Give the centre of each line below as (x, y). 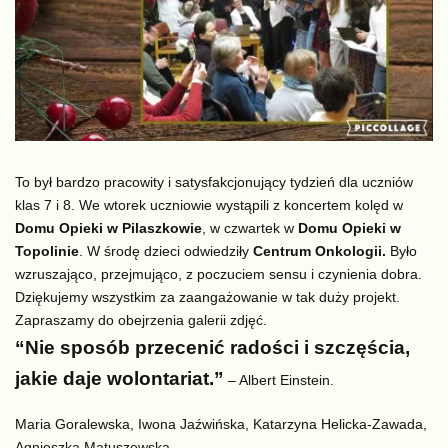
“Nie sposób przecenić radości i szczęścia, (212, 348)
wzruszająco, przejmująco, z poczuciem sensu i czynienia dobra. (218, 274)
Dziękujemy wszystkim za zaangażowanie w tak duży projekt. (207, 297)
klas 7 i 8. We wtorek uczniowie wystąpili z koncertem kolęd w (209, 205)
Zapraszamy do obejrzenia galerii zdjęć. (141, 320)
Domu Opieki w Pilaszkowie (108, 228)
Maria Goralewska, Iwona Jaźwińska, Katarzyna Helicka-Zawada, (221, 423)
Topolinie (47, 251)
